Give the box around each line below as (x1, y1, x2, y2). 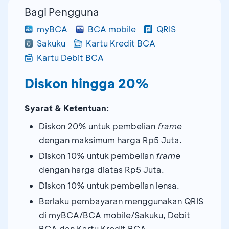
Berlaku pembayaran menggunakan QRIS (39, 195, 203, 207)
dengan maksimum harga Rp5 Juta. (39, 134, 182, 145)
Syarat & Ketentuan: (25, 102, 109, 113)
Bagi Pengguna (25, 5, 99, 18)
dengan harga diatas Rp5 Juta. (39, 164, 164, 175)
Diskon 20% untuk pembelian (39, 120, 157, 131)
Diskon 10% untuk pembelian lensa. (39, 179, 179, 191)
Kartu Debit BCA (37, 52, 104, 63)
